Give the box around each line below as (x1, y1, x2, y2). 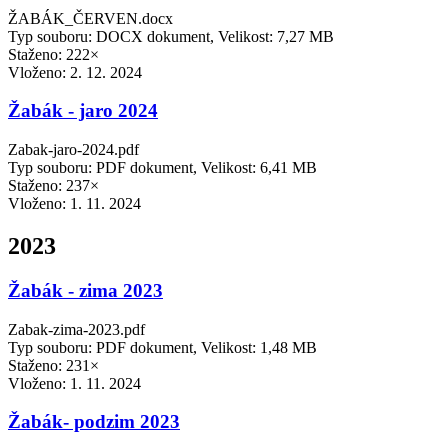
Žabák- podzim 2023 (8, 411, 180, 433)
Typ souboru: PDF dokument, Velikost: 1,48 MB (8, 338, 317, 356)
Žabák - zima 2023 (8, 279, 163, 301)
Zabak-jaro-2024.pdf (8, 141, 139, 159)
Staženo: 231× (8, 356, 99, 374)
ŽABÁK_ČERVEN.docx (8, 9, 173, 27)
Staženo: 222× (8, 45, 99, 63)
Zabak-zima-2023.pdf (8, 320, 145, 338)
